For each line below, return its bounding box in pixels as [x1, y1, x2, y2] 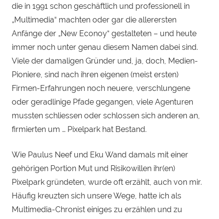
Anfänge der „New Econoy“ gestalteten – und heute [12, 29, 197, 39]
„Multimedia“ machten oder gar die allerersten [12, 15, 176, 25]
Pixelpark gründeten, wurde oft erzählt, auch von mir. [12, 177, 202, 187]
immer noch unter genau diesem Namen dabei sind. [12, 43, 198, 52]
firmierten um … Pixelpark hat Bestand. [12, 125, 147, 134]
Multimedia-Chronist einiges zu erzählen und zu [12, 205, 182, 215]
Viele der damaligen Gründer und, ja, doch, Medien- [12, 56, 198, 66]
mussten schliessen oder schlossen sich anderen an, [12, 111, 200, 121]
